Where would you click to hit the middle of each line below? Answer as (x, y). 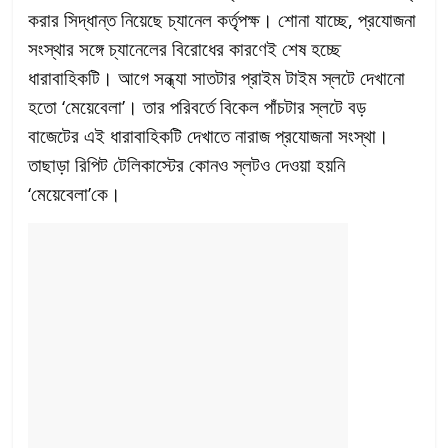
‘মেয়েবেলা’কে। (75, 194)
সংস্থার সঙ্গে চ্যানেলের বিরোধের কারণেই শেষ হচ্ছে (185, 49)
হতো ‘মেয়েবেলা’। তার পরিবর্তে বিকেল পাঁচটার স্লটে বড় (197, 107)
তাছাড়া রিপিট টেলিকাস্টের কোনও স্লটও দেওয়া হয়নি (187, 165)
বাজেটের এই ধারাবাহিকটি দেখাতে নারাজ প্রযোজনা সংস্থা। (209, 136)
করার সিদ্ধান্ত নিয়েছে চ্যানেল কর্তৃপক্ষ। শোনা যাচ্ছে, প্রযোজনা (222, 20)
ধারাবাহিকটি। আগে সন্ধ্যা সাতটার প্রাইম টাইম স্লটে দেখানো (217, 78)
